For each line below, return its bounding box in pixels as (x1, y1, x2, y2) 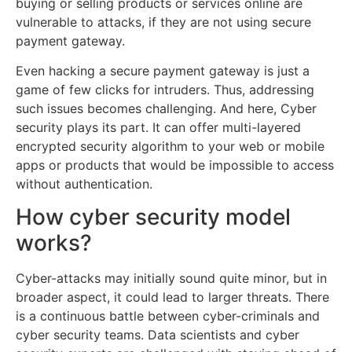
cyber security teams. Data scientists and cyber (16, 327, 299, 343)
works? (16, 229, 92, 257)
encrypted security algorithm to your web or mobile (16, 138, 324, 155)
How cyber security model (16, 203, 291, 231)
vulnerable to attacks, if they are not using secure (16, 13, 311, 30)
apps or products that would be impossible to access (16, 157, 334, 174)
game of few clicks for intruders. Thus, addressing (16, 82, 314, 98)
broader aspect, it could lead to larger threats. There (16, 289, 329, 306)
